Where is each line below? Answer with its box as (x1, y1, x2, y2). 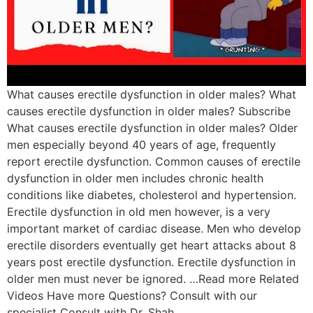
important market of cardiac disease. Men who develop (7, 221, 301, 235)
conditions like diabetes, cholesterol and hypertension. (7, 187, 296, 202)
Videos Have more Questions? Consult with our (7, 288, 257, 303)
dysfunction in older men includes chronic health (7, 170, 263, 185)
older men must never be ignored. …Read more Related (7, 271, 299, 286)
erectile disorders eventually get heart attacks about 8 (7, 238, 296, 252)
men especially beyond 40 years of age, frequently (7, 137, 276, 152)
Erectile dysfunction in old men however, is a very (7, 204, 270, 219)
